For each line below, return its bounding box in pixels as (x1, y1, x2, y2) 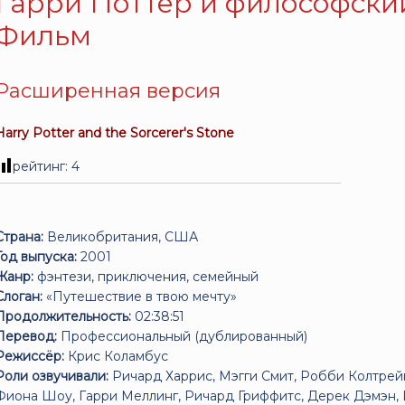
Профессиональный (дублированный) (57, 328, 308, 344)
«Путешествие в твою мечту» (42, 288, 238, 305)
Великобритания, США (43, 229, 199, 245)
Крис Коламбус (64, 348, 169, 364)
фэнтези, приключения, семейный (33, 268, 259, 285)
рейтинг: (13, 158, 72, 174)
